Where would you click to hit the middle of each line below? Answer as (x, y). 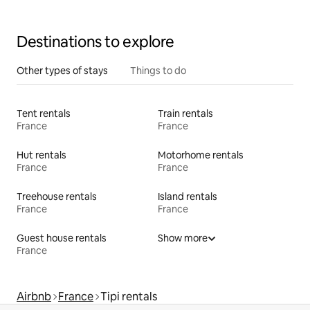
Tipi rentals (129, 297)
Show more (183, 238)
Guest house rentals (62, 238)
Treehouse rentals (57, 197)
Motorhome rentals (201, 155)
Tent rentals (44, 114)
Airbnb (34, 297)
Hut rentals (42, 155)
